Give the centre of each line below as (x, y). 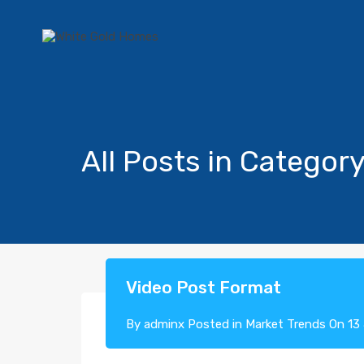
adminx (164, 324)
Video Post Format (204, 287)
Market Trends (286, 324)
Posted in (215, 324)
